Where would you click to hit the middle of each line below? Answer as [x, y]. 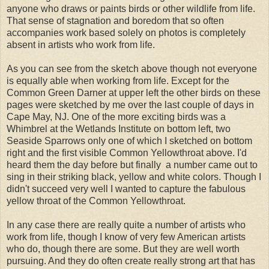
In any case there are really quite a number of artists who [126, 225]
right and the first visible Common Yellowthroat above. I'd [127, 153]
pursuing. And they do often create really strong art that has [131, 261]
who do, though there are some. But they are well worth [123, 249]
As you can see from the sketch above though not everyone [132, 69]
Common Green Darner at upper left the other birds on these [134, 93]
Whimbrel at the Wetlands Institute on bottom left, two [119, 129]
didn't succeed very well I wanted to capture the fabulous [126, 189]
